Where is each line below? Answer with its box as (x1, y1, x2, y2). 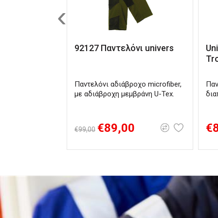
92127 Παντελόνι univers (74, 43, 174, 53)
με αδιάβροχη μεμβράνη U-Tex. (74, 90, 174, 98)
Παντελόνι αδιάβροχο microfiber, (74, 80, 182, 89)
